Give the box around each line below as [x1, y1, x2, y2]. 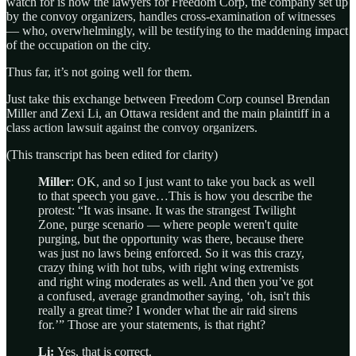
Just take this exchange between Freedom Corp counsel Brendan [6, 92, 330, 106]
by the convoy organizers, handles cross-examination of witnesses [6, 10, 335, 24]
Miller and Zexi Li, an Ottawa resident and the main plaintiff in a [6, 106, 330, 121]
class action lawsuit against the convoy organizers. [6, 121, 257, 135]
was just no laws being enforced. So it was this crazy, [38, 246, 304, 261]
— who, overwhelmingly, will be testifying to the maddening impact [6, 24, 348, 38]
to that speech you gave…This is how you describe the [38, 189, 312, 203]
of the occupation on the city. [6, 38, 151, 52]
